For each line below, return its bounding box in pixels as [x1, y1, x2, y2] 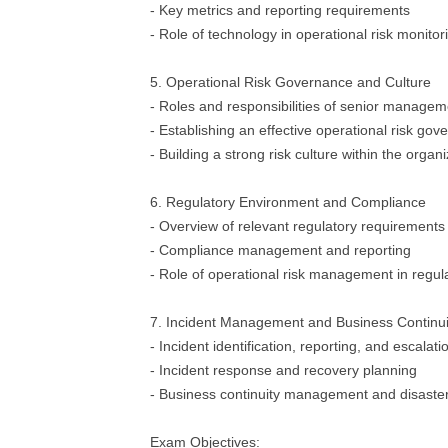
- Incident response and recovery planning [150, 362, 417, 378]
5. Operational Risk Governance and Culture [150, 74, 431, 90]
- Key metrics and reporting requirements [150, 2, 410, 18]
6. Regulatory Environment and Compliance [150, 194, 426, 210]
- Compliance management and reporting [150, 242, 411, 258]
